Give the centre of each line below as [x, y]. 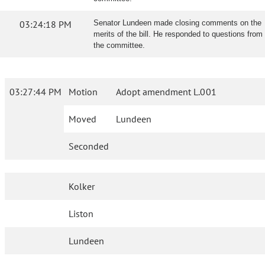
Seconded [89, 146]
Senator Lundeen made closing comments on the [177, 23]
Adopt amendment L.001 [166, 92]
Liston [81, 214]
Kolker [82, 186]
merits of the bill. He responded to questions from [178, 34]
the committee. [119, 45]
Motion [83, 92]
